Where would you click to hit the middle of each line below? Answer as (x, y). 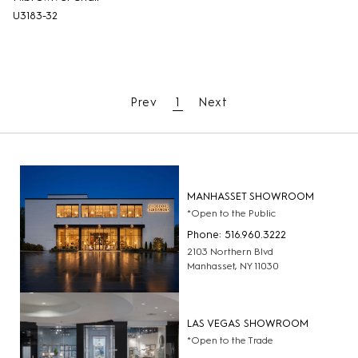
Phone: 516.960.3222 (237, 234)
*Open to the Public (231, 213)
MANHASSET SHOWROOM (251, 196)
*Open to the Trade (230, 340)
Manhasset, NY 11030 (233, 266)
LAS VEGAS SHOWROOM (248, 323)
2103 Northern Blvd (230, 251)
